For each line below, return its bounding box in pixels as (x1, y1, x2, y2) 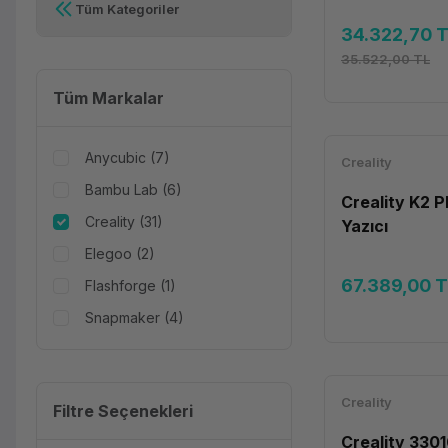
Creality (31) (85, 213, 163, 230)
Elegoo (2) (85, 245, 155, 262)
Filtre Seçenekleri (53, 401, 193, 421)
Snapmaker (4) (85, 309, 184, 326)
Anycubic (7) (85, 149, 170, 166)
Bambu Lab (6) (85, 181, 182, 198)
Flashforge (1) (85, 277, 176, 294)
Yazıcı (341, 216, 388, 236)
